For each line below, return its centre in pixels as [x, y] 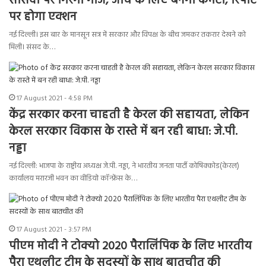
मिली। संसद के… [32, 47]
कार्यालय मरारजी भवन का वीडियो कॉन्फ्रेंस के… [73, 179]
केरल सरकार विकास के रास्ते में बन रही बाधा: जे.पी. [123, 132]
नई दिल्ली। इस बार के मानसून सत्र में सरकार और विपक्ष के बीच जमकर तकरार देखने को [127, 35]
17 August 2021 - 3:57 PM [54, 230]
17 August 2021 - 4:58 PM [55, 99]
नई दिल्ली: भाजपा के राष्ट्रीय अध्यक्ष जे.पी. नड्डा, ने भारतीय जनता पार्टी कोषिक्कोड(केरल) [124, 166]
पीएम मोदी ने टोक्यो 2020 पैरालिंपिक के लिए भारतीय [130, 247]
